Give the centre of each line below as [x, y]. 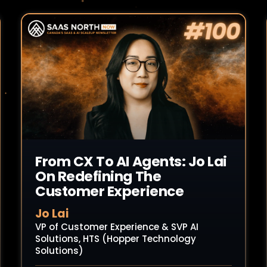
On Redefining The [98, 176]
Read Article [80, 82]
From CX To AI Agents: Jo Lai [131, 162]
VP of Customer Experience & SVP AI [117, 227]
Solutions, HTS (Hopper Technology [116, 239]
